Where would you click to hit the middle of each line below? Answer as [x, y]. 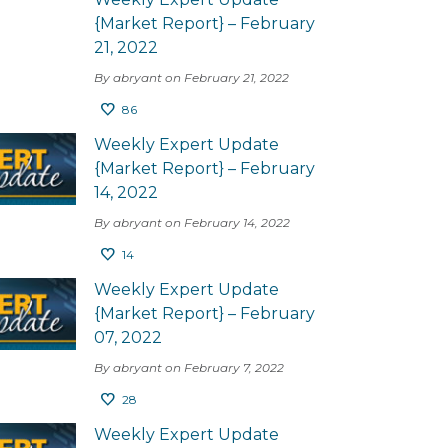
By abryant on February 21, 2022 [191, 77]
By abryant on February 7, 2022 [189, 367]
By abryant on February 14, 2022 [192, 222]
